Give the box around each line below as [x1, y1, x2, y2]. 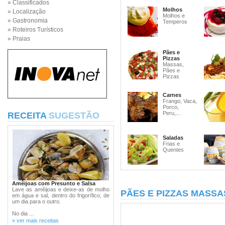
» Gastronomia [8, 17, 48, 24]
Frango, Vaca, [163, 98, 197, 104]
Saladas [163, 135, 183, 141]
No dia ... [12, 210, 34, 216]
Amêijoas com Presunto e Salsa [12, 180, 95, 186]
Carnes [163, 92, 181, 98]
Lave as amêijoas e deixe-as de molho [12, 186, 109, 192]
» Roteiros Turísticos [8, 26, 63, 33]
